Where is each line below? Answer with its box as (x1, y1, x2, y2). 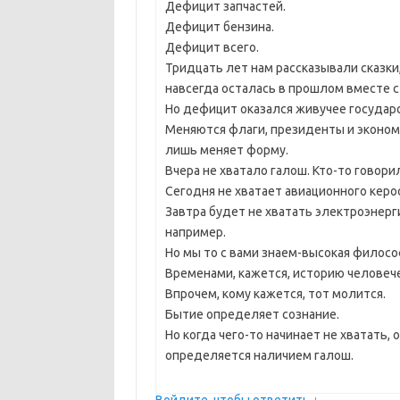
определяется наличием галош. (164, 348, 354, 362)
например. (164, 225, 226, 239)
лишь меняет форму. (164, 143, 288, 157)
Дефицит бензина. (164, 20, 274, 34)
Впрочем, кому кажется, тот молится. (164, 287, 386, 301)
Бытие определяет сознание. (164, 307, 339, 321)
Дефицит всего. (164, 40, 259, 54)
